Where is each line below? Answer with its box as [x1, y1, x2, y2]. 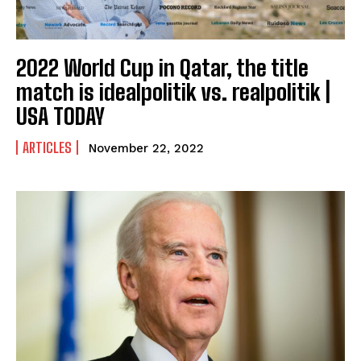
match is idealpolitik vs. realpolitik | [16, 77, 330, 106]
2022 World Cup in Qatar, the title [16, 53, 309, 81]
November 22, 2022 [89, 140, 204, 156]
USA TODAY [16, 102, 105, 130]
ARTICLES [23, 138, 72, 156]
